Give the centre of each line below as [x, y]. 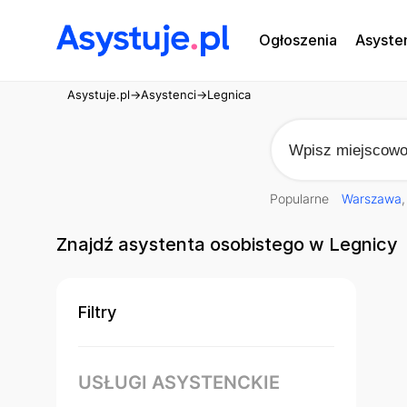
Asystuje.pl [99, 94]
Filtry [97, 313]
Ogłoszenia [298, 40]
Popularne [301, 199]
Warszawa [372, 199]
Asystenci [169, 94]
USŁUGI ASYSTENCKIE [179, 383]
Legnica [229, 94]
